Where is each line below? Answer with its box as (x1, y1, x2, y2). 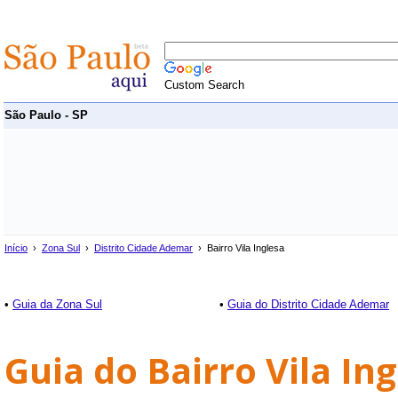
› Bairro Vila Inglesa (193, 243, 290, 253)
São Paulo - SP (4, 108, 88, 122)
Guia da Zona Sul (12, 298, 102, 311)
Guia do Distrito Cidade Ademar (227, 298, 389, 311)
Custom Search (164, 78, 244, 92)
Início (4, 243, 28, 253)
